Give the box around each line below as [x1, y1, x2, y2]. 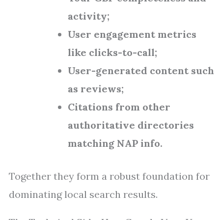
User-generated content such [68, 64, 214, 77]
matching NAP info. [68, 137, 163, 149]
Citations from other [68, 101, 170, 113]
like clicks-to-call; [68, 46, 157, 58]
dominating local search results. [9, 188, 158, 200]
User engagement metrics [68, 28, 196, 40]
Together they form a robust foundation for [9, 170, 210, 182]
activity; [68, 10, 110, 22]
